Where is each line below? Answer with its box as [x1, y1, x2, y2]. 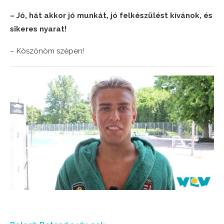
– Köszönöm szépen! [10, 46, 84, 55]
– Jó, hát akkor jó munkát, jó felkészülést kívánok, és [10, 10, 212, 20]
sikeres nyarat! [10, 24, 66, 33]
